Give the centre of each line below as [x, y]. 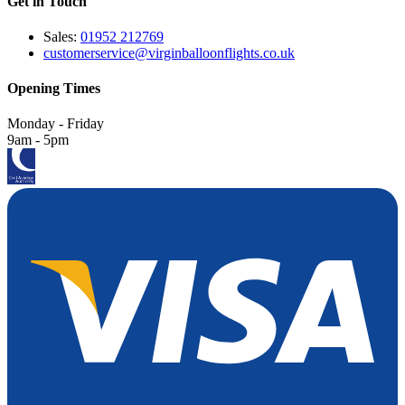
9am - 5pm [38, 140]
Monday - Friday [56, 124]
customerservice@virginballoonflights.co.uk [169, 52]
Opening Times [54, 89]
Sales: [62, 36]
